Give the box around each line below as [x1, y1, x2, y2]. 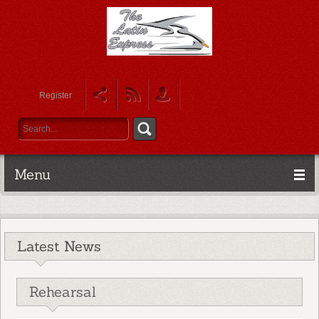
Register [39, 90, 72, 100]
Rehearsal [29, 283, 96, 300]
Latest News [17, 237, 101, 255]
